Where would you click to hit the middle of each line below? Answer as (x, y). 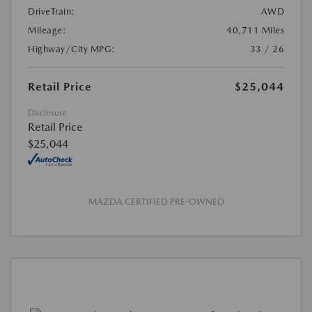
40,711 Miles (255, 30)
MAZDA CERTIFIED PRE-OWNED (156, 201)
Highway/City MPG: (72, 49)
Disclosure (47, 112)
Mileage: (47, 30)
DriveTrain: (52, 11)
